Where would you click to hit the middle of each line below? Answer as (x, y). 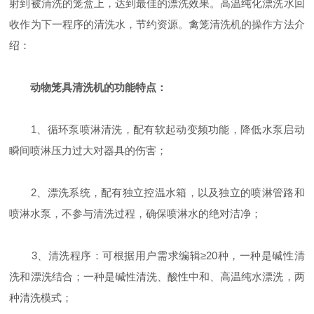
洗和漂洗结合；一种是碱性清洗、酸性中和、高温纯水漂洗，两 (157, 277)
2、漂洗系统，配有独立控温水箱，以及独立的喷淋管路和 (157, 193)
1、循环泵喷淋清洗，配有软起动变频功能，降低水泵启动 (157, 130)
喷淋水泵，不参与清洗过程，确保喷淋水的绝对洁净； (136, 214)
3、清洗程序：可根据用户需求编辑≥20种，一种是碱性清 (157, 256)
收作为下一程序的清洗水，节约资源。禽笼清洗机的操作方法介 (157, 25)
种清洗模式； (41, 298)
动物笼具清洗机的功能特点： (99, 88)
